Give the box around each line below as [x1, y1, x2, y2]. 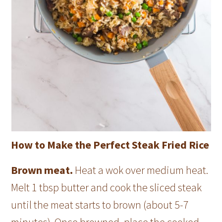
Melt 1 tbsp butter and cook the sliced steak [11, 180, 202, 195]
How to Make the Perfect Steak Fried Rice [11, 138, 210, 152]
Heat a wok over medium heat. [75, 163, 209, 177]
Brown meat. [11, 163, 75, 177]
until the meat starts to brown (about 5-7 [11, 198, 189, 212]
